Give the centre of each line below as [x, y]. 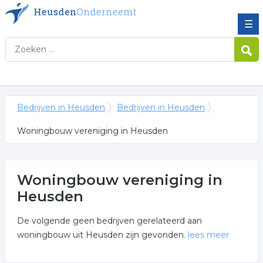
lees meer [208, 235]
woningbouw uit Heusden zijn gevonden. [102, 235]
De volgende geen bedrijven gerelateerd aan [109, 221]
